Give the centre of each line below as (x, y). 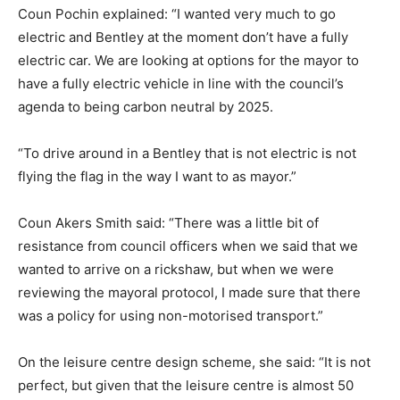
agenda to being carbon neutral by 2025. (146, 107)
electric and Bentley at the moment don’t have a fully (183, 37)
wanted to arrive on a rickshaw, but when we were (176, 270)
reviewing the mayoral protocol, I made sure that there (189, 293)
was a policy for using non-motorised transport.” (171, 316)
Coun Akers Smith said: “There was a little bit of (168, 223)
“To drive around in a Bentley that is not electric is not (187, 154)
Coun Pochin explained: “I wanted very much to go (177, 14)
